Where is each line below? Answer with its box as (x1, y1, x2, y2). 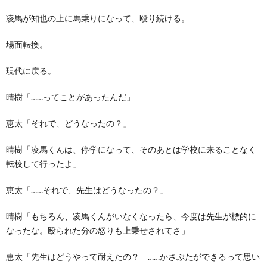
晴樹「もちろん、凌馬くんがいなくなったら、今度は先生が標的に (6, 210, 256, 221)
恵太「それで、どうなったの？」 (6, 117, 131, 128)
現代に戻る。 (6, 65, 56, 76)
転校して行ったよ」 (6, 158, 81, 169)
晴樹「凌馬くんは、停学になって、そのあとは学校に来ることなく (6, 144, 256, 154)
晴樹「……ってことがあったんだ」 (6, 91, 135, 102)
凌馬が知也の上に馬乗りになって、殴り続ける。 (6, 13, 190, 23)
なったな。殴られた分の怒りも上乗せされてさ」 (6, 225, 190, 235)
